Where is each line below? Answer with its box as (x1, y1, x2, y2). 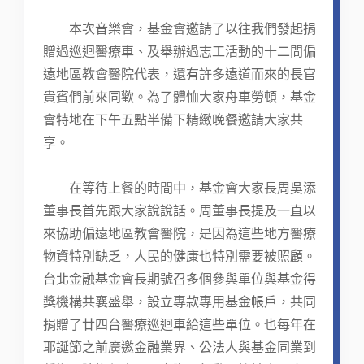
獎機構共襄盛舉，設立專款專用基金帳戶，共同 (43, 295, 316, 310)
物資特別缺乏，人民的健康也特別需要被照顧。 (43, 249, 316, 264)
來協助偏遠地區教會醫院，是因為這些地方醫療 (43, 227, 316, 241)
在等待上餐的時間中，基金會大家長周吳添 (43, 181, 316, 196)
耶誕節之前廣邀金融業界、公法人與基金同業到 (43, 340, 316, 355)
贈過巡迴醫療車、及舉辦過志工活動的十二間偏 (43, 45, 316, 59)
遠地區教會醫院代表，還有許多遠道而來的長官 (43, 67, 316, 82)
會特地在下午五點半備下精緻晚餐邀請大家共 (43, 113, 303, 128)
